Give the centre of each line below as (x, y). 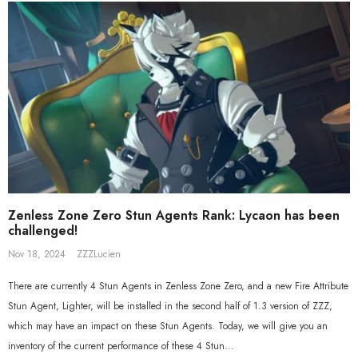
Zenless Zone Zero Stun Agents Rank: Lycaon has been (174, 216)
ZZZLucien (99, 255)
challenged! (43, 231)
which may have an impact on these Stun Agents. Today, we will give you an (168, 326)
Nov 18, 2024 (37, 255)
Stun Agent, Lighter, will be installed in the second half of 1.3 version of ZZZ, (170, 306)
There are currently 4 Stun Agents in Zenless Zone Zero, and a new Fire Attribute (178, 286)
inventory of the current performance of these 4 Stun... (121, 346)
